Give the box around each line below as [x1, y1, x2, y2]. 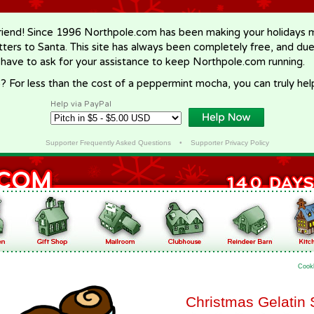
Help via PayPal [50, 100, 111, 109]
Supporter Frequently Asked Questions [45, 139, 171, 146]
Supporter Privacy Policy [190, 139, 269, 146]
